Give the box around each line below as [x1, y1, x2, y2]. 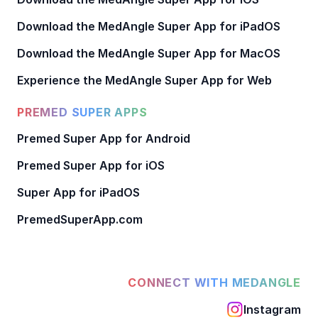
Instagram [243, 302, 301, 317]
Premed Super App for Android [17, 131, 190, 146]
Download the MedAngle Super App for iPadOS [17, 18, 280, 33]
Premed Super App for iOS [17, 158, 165, 172]
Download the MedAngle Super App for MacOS [17, 45, 280, 60]
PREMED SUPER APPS [17, 104, 148, 119]
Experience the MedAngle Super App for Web [17, 72, 272, 87]
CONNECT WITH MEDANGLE [128, 275, 301, 290]
